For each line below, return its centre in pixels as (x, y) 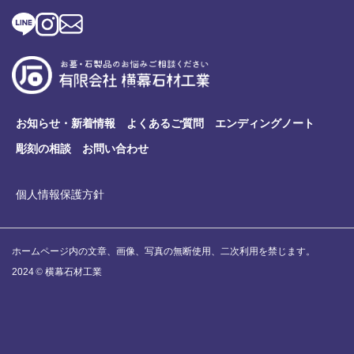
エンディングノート (265, 123)
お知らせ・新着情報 (66, 123)
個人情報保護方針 (60, 195)
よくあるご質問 (165, 123)
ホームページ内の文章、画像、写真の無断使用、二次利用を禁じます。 (164, 252)
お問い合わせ (115, 149)
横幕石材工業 (73, 272)
